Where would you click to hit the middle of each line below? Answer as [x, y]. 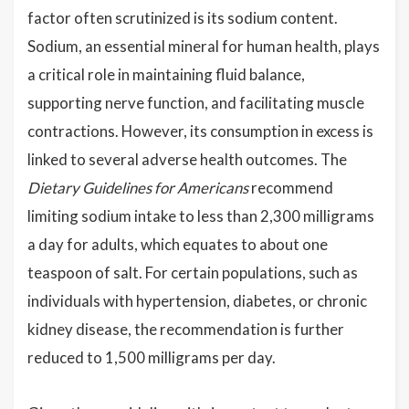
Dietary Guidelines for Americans [138, 188]
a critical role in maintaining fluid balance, [166, 74]
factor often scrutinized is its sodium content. [183, 18]
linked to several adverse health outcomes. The [187, 159]
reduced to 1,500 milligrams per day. [152, 357]
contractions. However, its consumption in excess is [200, 131]
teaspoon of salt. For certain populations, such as [193, 273]
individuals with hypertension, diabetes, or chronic [197, 301]
